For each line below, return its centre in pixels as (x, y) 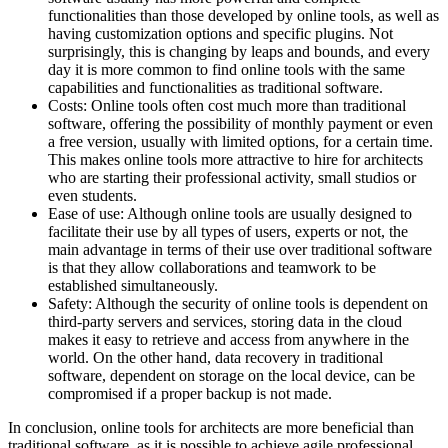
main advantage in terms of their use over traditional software (240, 249)
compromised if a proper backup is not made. (190, 393)
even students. (92, 195)
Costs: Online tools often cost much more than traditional (227, 105)
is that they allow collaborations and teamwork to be (212, 267)
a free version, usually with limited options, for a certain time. (240, 141)
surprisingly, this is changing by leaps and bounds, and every (239, 51)
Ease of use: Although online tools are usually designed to (230, 213)
